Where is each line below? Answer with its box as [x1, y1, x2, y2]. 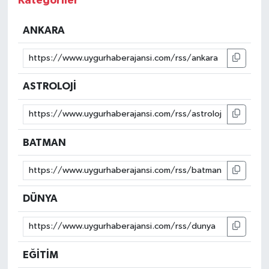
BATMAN [23, 137, 67, 148]
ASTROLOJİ [23, 81, 77, 92]
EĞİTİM [23, 249, 59, 260]
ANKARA [23, 25, 65, 35]
